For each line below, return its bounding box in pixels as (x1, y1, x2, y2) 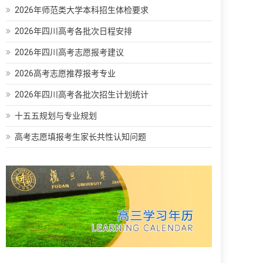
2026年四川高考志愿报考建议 (15, 47, 124, 57)
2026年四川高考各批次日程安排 (15, 26, 132, 36)
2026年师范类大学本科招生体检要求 (15, 5, 149, 15)
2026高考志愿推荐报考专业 (15, 68, 116, 78)
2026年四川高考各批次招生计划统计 (15, 89, 149, 99)
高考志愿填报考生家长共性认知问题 (15, 131, 146, 141)
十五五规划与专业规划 (15, 110, 97, 120)
